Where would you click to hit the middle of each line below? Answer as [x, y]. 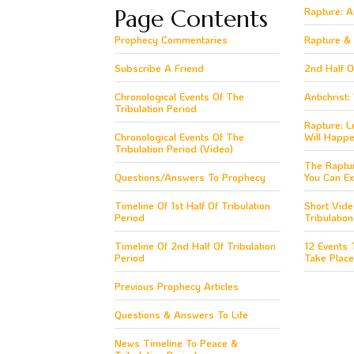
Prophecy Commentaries [171, 39]
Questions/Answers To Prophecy [190, 176]
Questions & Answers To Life [181, 314]
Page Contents [191, 18]
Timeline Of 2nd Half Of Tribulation [195, 245]
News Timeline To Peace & [176, 342]
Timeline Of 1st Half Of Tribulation [192, 205]
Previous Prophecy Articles [177, 285]
